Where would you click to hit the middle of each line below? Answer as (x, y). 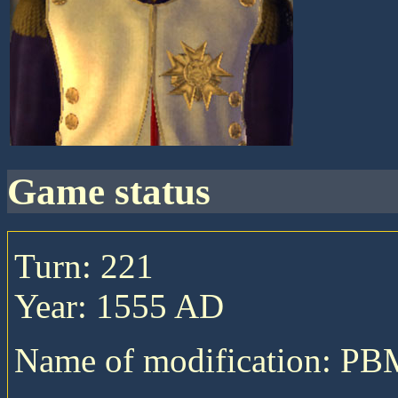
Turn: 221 (84, 266)
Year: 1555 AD (119, 306)
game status (123, 191)
